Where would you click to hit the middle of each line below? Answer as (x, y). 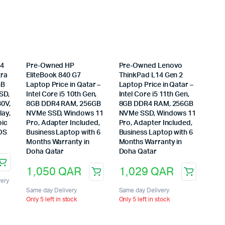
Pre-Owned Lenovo (151, 66)
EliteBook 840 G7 (53, 76)
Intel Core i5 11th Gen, (154, 95)
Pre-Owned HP (50, 66)
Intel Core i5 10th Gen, (62, 95)
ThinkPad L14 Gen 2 (151, 76)
